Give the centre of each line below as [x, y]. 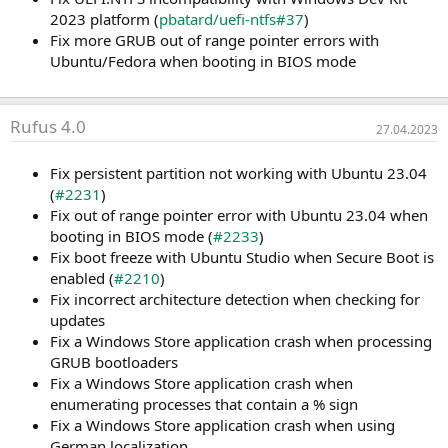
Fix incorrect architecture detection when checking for [235, 299]
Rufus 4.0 [48, 127]
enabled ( [82, 278]
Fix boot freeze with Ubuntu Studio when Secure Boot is [242, 257]
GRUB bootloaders [114, 362]
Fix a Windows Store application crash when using [222, 425]
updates [77, 320]
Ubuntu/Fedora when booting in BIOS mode [203, 61]
